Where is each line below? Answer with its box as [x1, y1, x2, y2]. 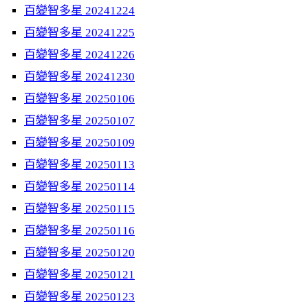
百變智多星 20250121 [24, 268, 135, 281]
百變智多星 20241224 [24, 4, 135, 17]
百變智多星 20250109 [24, 136, 135, 149]
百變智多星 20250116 [24, 224, 135, 237]
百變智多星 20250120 [24, 246, 135, 259]
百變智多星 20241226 [24, 48, 135, 61]
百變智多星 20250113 [24, 158, 135, 171]
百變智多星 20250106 [24, 92, 135, 105]
